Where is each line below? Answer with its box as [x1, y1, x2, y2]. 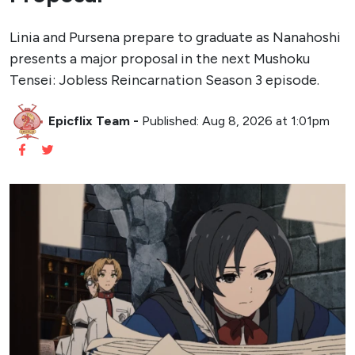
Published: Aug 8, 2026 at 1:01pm [142, 113, 330, 128]
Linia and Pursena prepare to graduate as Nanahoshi [10, 29, 341, 47]
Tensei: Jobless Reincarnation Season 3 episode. [10, 71, 319, 90]
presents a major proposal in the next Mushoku [10, 50, 310, 68]
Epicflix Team [48, 113, 130, 128]
